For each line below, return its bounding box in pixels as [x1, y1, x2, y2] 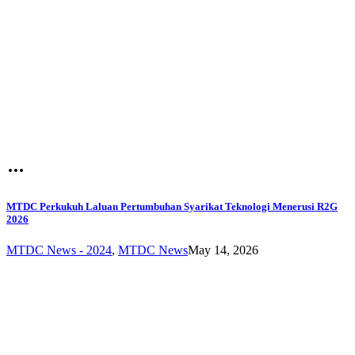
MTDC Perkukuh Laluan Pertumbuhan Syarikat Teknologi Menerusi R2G [6, 200, 338, 212]
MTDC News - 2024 [6, 242, 112, 257]
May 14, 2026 [188, 242, 258, 257]
